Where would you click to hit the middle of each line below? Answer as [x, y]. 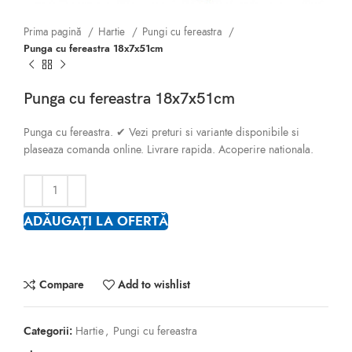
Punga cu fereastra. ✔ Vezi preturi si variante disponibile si [161, 132]
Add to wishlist [154, 284]
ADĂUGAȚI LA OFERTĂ [96, 221]
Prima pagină [54, 32]
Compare [61, 284]
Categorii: [48, 331]
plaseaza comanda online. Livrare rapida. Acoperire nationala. [169, 150]
